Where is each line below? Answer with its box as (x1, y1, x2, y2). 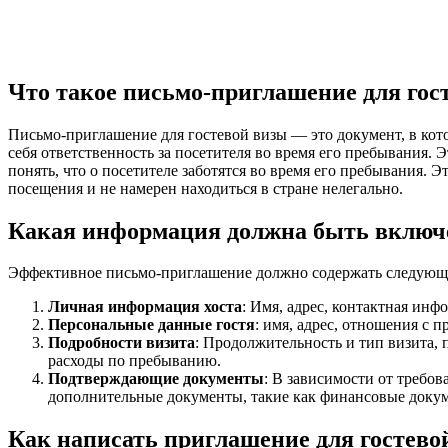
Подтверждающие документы (48, 370, 264, 388)
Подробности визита (48, 334, 195, 352)
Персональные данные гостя (48, 316, 255, 334)
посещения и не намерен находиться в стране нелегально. (8, 179, 403, 197)
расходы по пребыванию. (48, 352, 221, 370)
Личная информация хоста (48, 298, 242, 316)
